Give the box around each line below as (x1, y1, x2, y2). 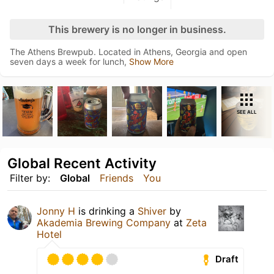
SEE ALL (236, 109, 257, 115)
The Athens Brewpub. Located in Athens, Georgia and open (10, 46, 247, 57)
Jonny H (37, 204, 75, 217)
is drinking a (75, 204, 138, 217)
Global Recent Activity (7, 154, 157, 171)
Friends (100, 171, 133, 184)
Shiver (138, 204, 166, 217)
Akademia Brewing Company (37, 216, 171, 229)
